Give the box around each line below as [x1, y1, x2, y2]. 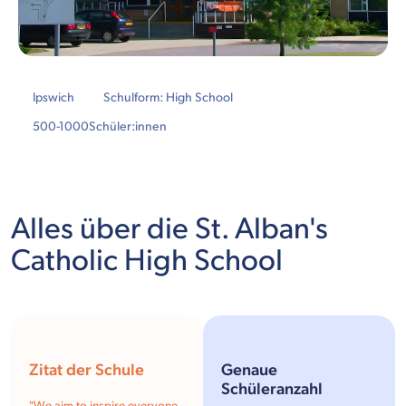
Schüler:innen [89, 119, 167, 135]
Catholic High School [11, 243, 283, 280]
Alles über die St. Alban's [11, 211, 328, 248]
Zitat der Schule [29, 361, 144, 381]
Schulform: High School [103, 90, 233, 106]
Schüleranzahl [221, 380, 323, 400]
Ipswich [33, 90, 74, 106]
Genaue [221, 361, 277, 381]
